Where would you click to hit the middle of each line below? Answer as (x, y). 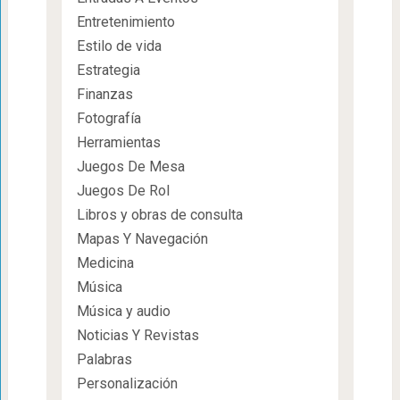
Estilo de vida (119, 46)
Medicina (105, 262)
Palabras (104, 359)
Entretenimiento (125, 21)
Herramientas (118, 142)
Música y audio (123, 311)
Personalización (127, 383)
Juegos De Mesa (130, 166)
